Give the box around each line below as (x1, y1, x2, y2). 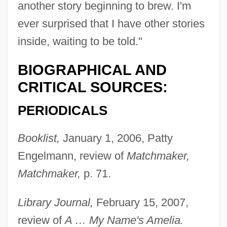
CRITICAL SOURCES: (17, 79, 168, 95)
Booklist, (17, 131, 60, 144)
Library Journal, (17, 196, 93, 209)
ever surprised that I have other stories (17, 17, 205, 30)
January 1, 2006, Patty (59, 131, 173, 144)
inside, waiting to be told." (17, 34, 142, 48)
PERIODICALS (17, 103, 107, 118)
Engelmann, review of (17, 149, 127, 162)
